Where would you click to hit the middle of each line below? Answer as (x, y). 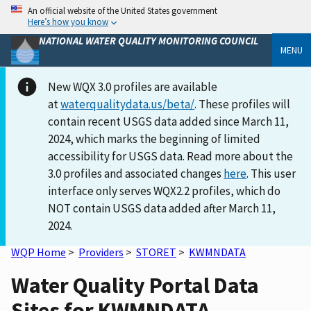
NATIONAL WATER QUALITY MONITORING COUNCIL (149, 40)
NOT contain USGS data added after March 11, (162, 208)
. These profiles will (243, 104)
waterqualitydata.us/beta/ (128, 104)
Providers (101, 252)
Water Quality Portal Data (135, 286)
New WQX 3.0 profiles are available (133, 86)
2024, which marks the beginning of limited (154, 138)
